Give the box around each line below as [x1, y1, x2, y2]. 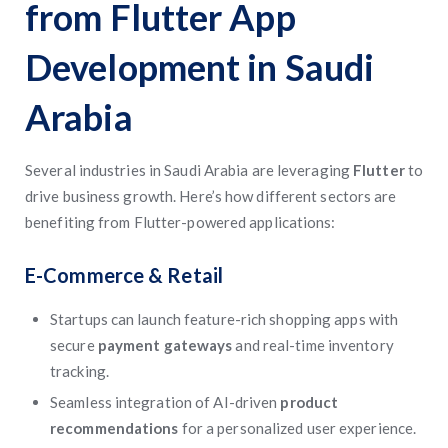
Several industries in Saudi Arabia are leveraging [25, 161, 353, 179]
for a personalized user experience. [181, 419, 417, 437]
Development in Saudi [25, 45, 375, 89]
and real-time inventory [235, 336, 394, 354]
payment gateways [97, 336, 236, 354]
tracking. [50, 362, 109, 380]
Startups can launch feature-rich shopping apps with [50, 310, 399, 328]
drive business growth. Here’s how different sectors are [25, 187, 397, 205]
